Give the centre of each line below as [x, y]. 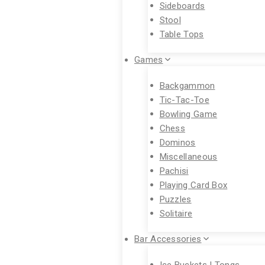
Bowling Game [188, 114]
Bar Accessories [168, 239]
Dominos [177, 142]
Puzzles [175, 199]
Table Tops [182, 34]
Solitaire [176, 213]
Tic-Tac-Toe [184, 99]
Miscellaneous [188, 156]
